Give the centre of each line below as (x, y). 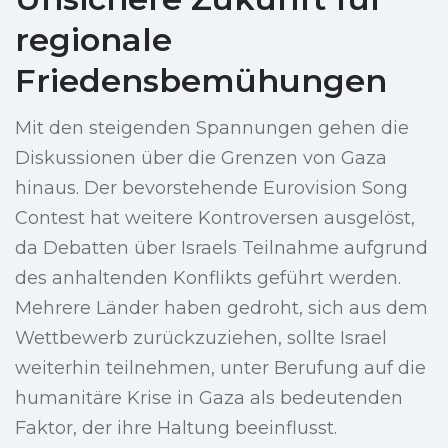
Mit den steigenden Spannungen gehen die (212, 128)
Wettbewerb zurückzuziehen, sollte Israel (201, 338)
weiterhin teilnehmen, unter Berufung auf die (220, 368)
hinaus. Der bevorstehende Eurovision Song (211, 188)
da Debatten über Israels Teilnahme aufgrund (221, 248)
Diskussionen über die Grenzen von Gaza (201, 158)
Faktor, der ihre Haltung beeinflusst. (176, 428)
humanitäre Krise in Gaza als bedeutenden (209, 398)
